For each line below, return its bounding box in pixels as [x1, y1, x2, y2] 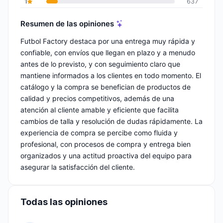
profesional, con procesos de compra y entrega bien [20, 140, 191, 149]
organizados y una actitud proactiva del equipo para [20, 151, 192, 160]
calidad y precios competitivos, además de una [20, 94, 174, 103]
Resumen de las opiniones [20, 18, 114, 28]
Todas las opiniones [20, 197, 108, 208]
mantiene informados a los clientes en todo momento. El [20, 71, 201, 80]
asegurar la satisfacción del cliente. [20, 163, 135, 172]
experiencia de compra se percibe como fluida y [20, 128, 178, 137]
